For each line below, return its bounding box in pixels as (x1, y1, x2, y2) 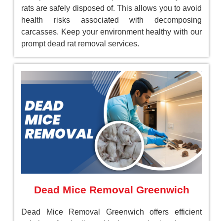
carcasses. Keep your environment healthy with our (21, 28, 202, 37)
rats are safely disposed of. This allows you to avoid (21, 4, 202, 13)
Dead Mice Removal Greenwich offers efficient (21, 207, 202, 216)
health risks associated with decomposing (21, 16, 202, 25)
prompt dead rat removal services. (21, 39, 139, 48)
